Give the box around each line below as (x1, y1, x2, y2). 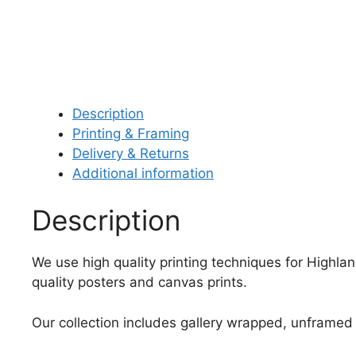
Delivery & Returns (72, 145, 189, 161)
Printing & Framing (72, 125, 189, 141)
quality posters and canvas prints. (32, 274, 247, 291)
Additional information (72, 164, 214, 181)
